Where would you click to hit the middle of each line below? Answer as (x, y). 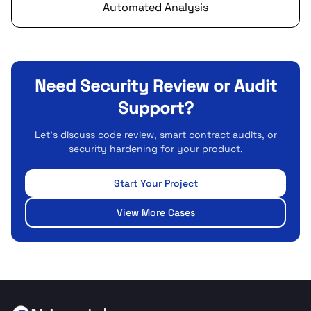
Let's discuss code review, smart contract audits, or (155, 135)
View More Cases (155, 212)
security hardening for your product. (155, 149)
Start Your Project (155, 183)
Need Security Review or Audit (155, 86)
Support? (155, 108)
